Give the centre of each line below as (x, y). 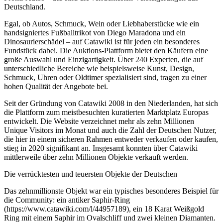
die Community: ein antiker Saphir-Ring (67, 200)
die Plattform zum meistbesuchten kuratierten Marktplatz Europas (106, 112)
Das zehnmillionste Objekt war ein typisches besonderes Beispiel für (111, 191)
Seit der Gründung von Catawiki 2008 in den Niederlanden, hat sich (111, 104)
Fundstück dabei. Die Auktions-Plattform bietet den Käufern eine (106, 51)
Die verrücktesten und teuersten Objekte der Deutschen (91, 174)
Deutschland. (25, 7)
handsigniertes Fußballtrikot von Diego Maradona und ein (95, 33)
